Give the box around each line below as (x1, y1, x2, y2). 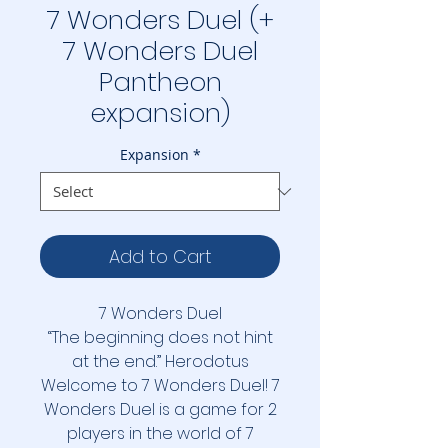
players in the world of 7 (66, 422, 254, 446)
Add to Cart (108, 244, 212, 270)
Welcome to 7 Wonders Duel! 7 (40, 374, 280, 398)
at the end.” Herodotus (71, 350, 249, 374)
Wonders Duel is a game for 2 (43, 398, 277, 422)
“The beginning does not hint (47, 326, 273, 350)
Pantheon (98, 64, 222, 101)
